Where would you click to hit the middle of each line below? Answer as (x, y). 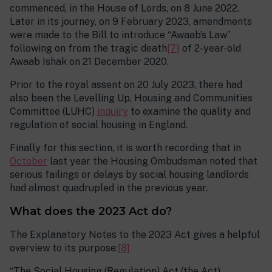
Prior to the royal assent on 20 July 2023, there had (126, 85)
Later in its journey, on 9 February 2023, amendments (131, 22)
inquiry (113, 112)
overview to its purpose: (64, 248)
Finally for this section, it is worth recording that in (125, 148)
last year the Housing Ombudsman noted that (152, 161)
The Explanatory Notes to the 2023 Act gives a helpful (135, 235)
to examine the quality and (189, 112)
